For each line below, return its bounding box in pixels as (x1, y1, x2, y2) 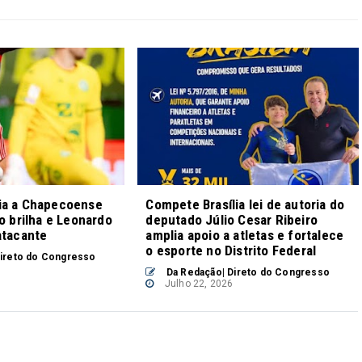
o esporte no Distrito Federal (145, 242, 317, 259)
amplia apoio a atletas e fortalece (145, 227, 344, 244)
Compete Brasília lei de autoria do (145, 196, 345, 213)
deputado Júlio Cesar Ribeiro (145, 212, 318, 229)
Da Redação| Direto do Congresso (163, 267, 330, 279)
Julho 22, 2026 (162, 278, 234, 290)
